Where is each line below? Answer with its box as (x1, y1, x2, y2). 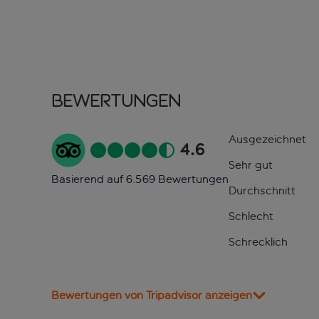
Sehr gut (228, 158, 273, 172)
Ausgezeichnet (228, 132, 306, 147)
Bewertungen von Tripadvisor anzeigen (51, 288, 252, 303)
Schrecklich (228, 235, 288, 249)
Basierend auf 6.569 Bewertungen (51, 172, 229, 187)
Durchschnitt (228, 184, 296, 198)
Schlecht (228, 209, 273, 224)
